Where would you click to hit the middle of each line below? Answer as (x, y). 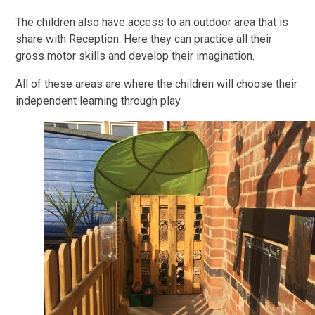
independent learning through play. (101, 101)
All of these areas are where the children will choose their (157, 84)
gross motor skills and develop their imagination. (135, 56)
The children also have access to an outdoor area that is (152, 22)
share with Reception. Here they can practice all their (144, 39)
